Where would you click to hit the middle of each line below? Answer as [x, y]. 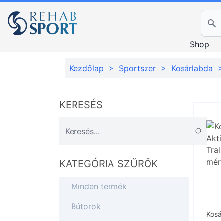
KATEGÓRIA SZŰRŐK [109, 164]
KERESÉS [81, 105]
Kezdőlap [86, 68]
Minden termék [99, 186]
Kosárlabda [193, 68]
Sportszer [139, 68]
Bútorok [86, 206]
